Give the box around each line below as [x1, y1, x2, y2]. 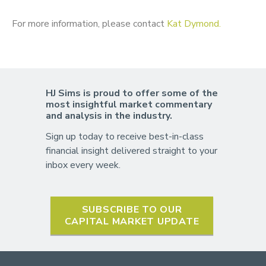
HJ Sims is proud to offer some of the [45, 87, 218, 100]
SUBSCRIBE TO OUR [81, 203, 182, 217]
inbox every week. [45, 159, 121, 172]
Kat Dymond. [167, 17, 221, 30]
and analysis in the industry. [45, 109, 172, 123]
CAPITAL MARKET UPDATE [64, 215, 199, 229]
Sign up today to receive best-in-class [45, 130, 204, 144]
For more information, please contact [12, 17, 167, 30]
